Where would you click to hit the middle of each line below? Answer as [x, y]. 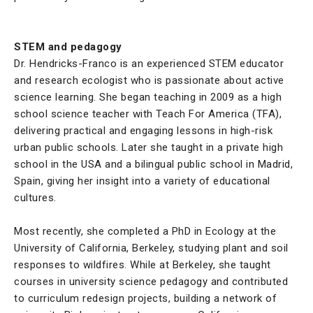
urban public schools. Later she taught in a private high [148, 148]
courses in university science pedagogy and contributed [151, 282]
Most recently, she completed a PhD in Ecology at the [145, 232]
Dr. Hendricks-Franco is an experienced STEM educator [149, 64]
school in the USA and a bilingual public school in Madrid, [153, 165]
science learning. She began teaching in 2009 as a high [148, 97]
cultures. [37, 198]
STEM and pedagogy [68, 47]
